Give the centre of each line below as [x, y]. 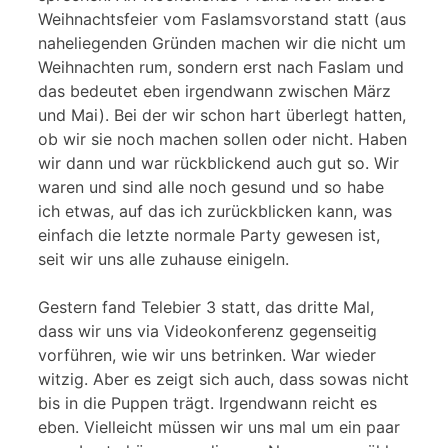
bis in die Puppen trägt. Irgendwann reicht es [207, 402]
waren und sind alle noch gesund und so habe [211, 186]
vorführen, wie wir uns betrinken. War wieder [207, 354]
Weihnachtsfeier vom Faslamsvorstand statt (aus [222, 18]
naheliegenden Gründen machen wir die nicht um [222, 42]
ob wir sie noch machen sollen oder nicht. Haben [222, 138]
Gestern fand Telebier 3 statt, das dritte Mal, [206, 306]
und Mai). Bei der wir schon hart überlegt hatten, [222, 114]
